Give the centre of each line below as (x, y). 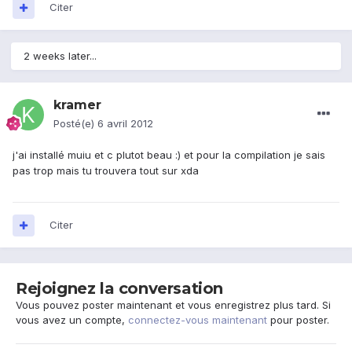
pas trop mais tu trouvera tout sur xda (106, 171)
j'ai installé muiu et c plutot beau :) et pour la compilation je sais (169, 155)
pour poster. (298, 320)
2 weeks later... (60, 56)
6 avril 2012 (125, 124)
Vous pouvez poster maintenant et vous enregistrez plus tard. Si (173, 305)
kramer (77, 105)
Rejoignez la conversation (119, 289)
